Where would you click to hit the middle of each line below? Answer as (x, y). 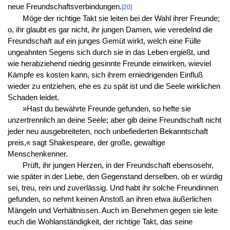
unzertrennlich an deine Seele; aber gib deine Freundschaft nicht (114, 120)
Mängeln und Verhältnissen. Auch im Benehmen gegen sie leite (112, 210)
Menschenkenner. (37, 154)
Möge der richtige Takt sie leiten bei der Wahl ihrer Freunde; (121, 18)
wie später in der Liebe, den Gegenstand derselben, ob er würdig (115, 176)
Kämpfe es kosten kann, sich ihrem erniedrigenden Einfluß (105, 75)
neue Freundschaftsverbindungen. (64, 6)
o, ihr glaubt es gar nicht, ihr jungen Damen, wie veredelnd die (110, 30)
